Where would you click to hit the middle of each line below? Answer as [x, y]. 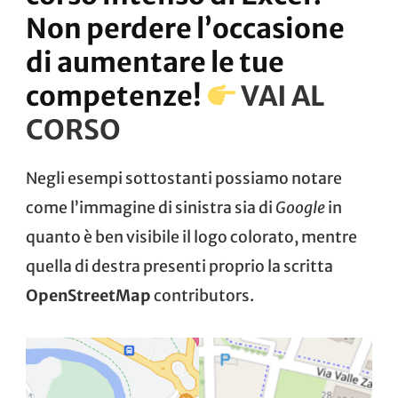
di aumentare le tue [155, 63]
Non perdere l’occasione [185, 29]
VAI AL [282, 96]
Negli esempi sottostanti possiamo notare [184, 179]
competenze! [116, 96]
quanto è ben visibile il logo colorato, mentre [191, 238]
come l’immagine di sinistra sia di [151, 208]
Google [300, 208]
